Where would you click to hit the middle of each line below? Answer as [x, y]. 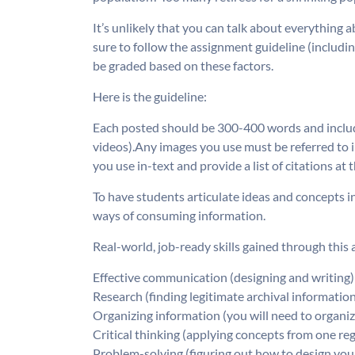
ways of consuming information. [179, 216]
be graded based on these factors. [183, 66]
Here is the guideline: [150, 97]
